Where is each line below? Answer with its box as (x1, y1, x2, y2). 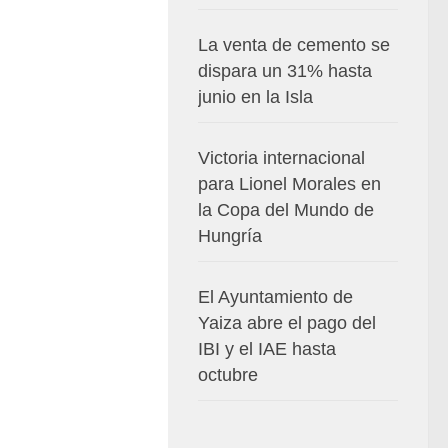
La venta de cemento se (198, 35, 390, 55)
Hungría (198, 226, 262, 246)
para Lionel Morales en (198, 174, 381, 194)
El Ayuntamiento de (198, 287, 353, 307)
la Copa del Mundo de (198, 200, 374, 220)
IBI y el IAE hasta (198, 339, 336, 359)
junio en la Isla (198, 87, 313, 107)
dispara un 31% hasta (198, 61, 372, 81)
